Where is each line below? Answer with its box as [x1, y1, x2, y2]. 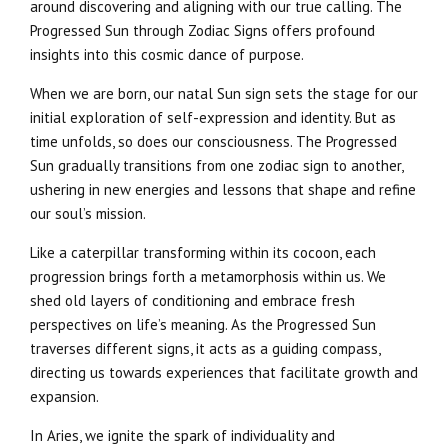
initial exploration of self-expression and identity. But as [30, 108, 396, 128]
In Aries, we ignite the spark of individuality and [30, 426, 335, 446]
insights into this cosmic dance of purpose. [30, 45, 304, 65]
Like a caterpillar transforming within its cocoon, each [30, 243, 376, 263]
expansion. [30, 387, 99, 407]
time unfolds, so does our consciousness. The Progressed [30, 132, 397, 152]
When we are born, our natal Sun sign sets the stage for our [30, 84, 418, 104]
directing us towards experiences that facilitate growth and [30, 363, 418, 383]
